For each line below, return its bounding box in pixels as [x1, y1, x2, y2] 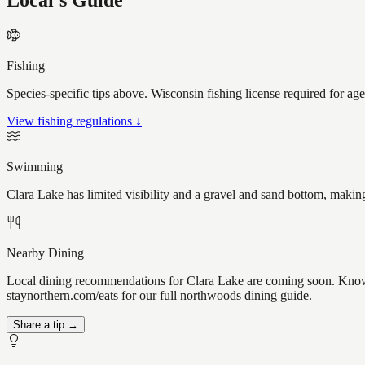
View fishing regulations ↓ [7, 114, 142, 129]
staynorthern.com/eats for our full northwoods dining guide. [7, 288, 312, 303]
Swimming [7, 160, 63, 174]
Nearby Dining [7, 246, 84, 261]
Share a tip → [13, 319, 78, 332]
